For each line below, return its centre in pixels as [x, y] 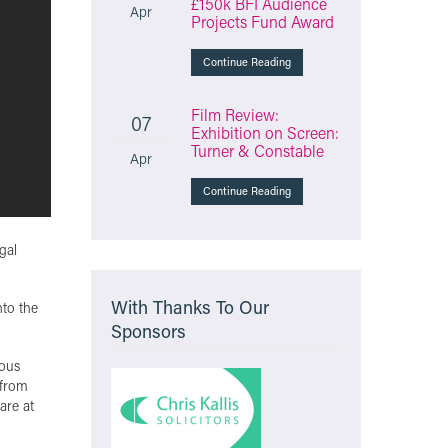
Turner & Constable [257, 150]
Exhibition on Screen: [265, 132]
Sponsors [148, 331]
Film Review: [235, 114]
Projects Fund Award [262, 21]
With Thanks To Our [190, 307]
